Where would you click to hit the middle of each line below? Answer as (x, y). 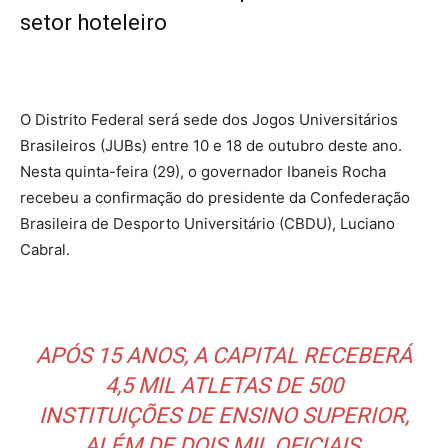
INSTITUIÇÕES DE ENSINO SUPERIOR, (224, 415)
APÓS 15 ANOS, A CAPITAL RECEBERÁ (224, 355)
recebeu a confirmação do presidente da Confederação (215, 197)
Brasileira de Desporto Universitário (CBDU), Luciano (207, 223)
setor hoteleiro (93, 22)
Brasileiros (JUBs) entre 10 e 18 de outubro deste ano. (211, 145)
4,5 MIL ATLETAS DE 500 (224, 385)
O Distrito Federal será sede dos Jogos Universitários (209, 119)
